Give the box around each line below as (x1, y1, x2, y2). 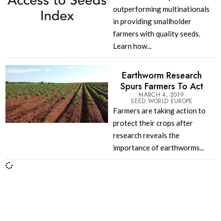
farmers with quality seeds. (112, 29, 200, 38)
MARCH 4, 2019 (139, 90, 184, 100)
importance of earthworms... (112, 143, 204, 152)
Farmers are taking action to (112, 106, 206, 115)
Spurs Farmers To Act (120, 80, 203, 93)
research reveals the (112, 131, 180, 140)
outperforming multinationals (112, 4, 210, 14)
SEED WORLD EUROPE (131, 97, 193, 106)
